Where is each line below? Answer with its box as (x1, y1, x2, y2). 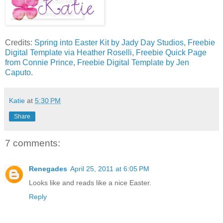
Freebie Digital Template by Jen (77, 58, 189, 67)
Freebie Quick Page (136, 48, 207, 57)
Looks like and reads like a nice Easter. (29, 179, 151, 187)
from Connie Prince (5, 58, 73, 67)
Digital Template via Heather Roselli (5, 48, 132, 57)
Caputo (5, 68, 31, 77)
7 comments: (5, 138, 60, 149)
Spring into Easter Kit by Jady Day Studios (34, 38, 184, 47)
